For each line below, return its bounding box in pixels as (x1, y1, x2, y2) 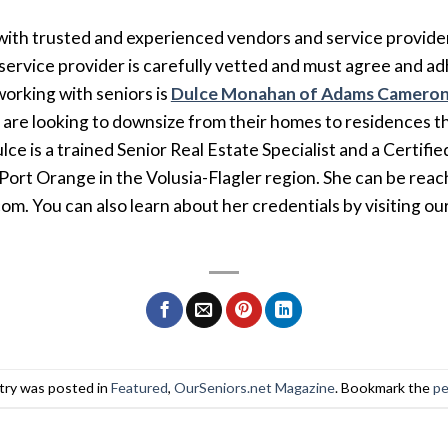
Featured (110, 379, 168, 397)
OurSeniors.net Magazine (173, 379, 335, 397)
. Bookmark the (334, 379, 433, 397)
